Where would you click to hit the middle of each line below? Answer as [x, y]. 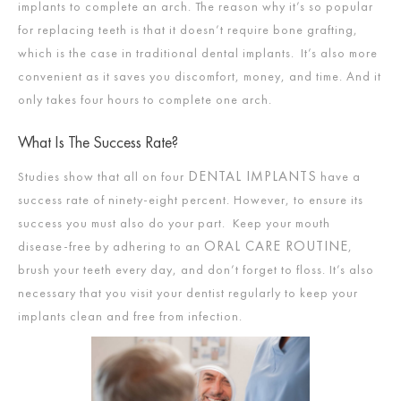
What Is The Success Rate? [98, 141]
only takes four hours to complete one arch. [146, 99]
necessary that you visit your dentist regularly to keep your [188, 292]
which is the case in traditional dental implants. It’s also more [198, 52]
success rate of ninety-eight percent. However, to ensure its [191, 199]
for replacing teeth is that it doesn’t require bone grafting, [188, 29]
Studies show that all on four [103, 176]
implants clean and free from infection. [132, 316]
